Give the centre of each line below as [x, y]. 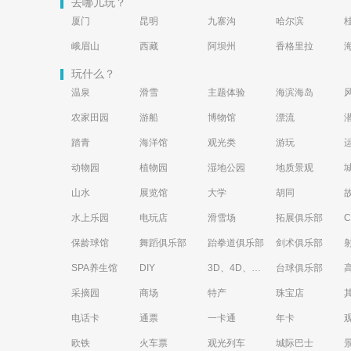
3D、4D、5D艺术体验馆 [256, 268]
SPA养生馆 [94, 268]
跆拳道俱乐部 [236, 243]
